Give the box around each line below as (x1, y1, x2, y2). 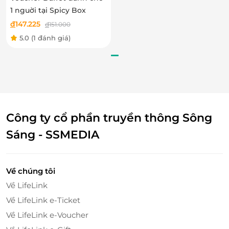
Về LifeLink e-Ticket (6, 195, 80, 205)
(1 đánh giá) (31, 33, 71, 42)
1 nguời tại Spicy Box (10, 5, 86, 15)
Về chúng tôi (6, 166, 55, 176)
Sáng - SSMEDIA (6, 127, 99, 142)
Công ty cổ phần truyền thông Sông (6, 110, 212, 125)
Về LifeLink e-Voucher (6, 210, 88, 220)
